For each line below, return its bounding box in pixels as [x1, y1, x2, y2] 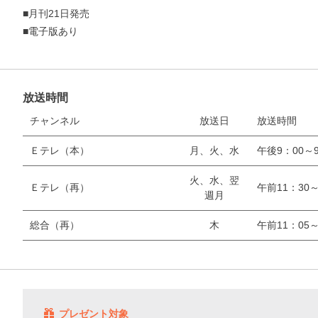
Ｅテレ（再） [29, 181, 89, 193]
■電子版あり [22, 25, 78, 37]
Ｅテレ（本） [29, 144, 89, 156]
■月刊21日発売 [22, 7, 89, 19]
